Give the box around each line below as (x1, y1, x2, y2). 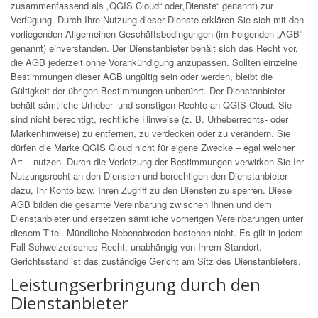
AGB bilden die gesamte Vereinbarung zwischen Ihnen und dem (11, 197, 272, 211)
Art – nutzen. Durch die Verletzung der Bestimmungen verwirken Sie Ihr (11, 155, 304, 168)
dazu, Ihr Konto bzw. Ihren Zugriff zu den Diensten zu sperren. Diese (11, 183, 292, 197)
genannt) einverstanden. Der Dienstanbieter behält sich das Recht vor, (11, 41, 298, 55)
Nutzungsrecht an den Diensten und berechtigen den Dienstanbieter (11, 169, 287, 182)
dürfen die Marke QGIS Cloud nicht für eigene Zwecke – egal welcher (11, 141, 295, 154)
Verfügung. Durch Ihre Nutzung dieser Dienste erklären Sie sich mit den (11, 13, 304, 26)
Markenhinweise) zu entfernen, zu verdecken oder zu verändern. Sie (11, 126, 290, 140)
